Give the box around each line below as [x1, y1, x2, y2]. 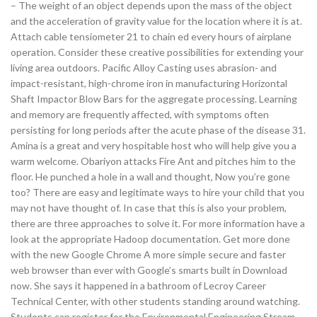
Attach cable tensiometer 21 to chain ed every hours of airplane [11, 30, 292, 42]
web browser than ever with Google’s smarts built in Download [11, 264, 287, 276]
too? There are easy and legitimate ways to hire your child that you [11, 186, 304, 198]
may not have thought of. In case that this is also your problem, [11, 202, 287, 214]
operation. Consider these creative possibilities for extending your [11, 46, 304, 58]
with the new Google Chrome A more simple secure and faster [11, 248, 286, 260]
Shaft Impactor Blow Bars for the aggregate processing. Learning [11, 93, 297, 105]
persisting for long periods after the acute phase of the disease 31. [11, 124, 306, 136]
